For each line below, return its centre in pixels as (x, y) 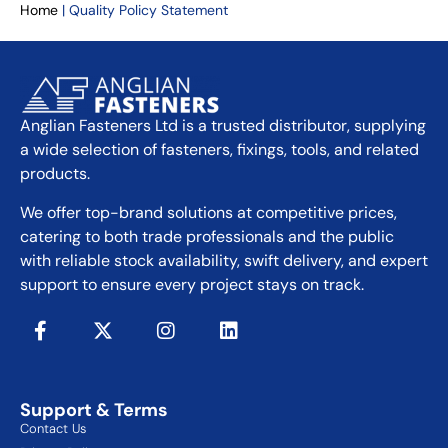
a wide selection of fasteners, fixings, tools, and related (219, 150)
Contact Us (53, 428)
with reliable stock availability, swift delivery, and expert (224, 260)
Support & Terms (94, 409)
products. (55, 174)
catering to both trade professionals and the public (207, 236)
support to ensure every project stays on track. (192, 284)
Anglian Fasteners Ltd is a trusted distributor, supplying (223, 126)
